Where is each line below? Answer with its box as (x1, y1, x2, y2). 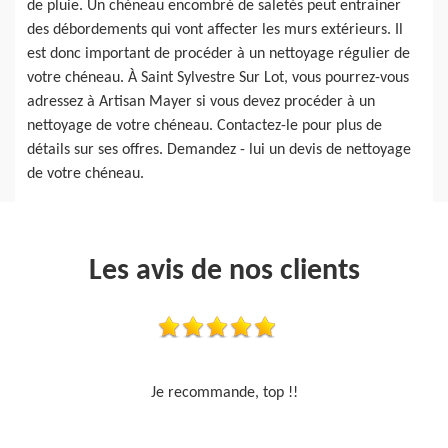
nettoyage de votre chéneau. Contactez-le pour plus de (27, 117, 382, 134)
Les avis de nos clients (88, 255, 360, 287)
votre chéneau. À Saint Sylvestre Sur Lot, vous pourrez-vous (27, 69, 409, 86)
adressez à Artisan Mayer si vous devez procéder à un (27, 93, 375, 110)
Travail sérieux (176, 384, 272, 401)
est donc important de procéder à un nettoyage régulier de (27, 45, 410, 62)
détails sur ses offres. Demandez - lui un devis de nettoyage (27, 141, 411, 158)
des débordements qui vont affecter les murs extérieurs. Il (27, 21, 403, 38)
